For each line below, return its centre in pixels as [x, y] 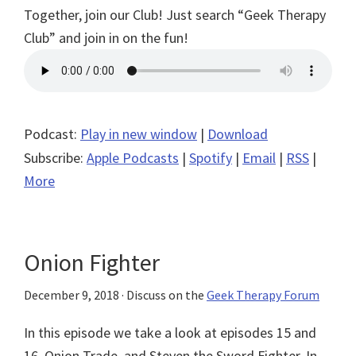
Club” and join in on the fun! [106, 37]
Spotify [211, 157]
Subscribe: [55, 157]
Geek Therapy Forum [263, 294]
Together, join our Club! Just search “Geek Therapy [175, 14]
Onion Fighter [92, 262]
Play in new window [139, 133]
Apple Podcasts [133, 157]
